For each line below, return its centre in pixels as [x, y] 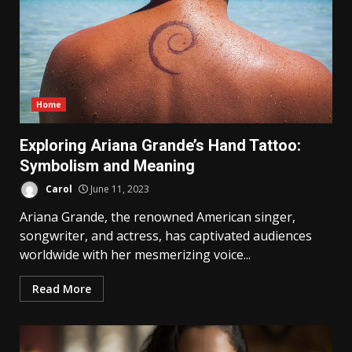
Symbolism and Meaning [107, 165]
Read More [62, 288]
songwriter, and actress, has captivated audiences [166, 235]
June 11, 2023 [119, 189]
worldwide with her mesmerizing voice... [135, 254]
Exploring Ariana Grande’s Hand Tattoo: [160, 145]
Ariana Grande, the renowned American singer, [158, 216]
